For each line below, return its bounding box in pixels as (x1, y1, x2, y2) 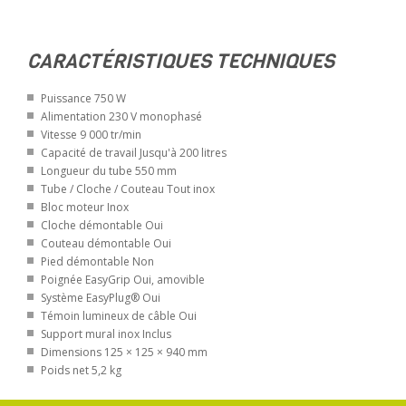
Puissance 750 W (41, 91, 126, 106)
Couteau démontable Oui (41, 236, 171, 251)
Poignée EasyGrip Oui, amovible (41, 272, 205, 287)
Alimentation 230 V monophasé (41, 109, 202, 124)
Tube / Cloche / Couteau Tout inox (41, 181, 215, 197)
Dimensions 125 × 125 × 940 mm (41, 344, 208, 360)
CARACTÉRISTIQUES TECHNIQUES (27, 48, 334, 74)
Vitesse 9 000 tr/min (41, 127, 141, 142)
